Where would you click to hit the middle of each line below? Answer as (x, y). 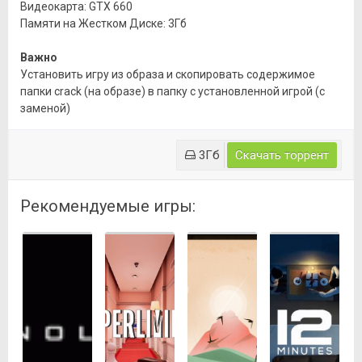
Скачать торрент (282, 156)
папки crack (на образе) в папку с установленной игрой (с (173, 92)
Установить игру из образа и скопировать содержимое (168, 75)
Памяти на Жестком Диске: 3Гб (103, 24)
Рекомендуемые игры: (108, 206)
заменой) (45, 109)
